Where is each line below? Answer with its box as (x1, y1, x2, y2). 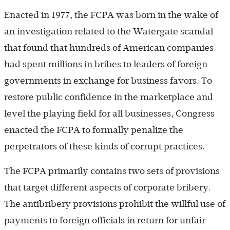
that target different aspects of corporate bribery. (4, 182, 211, 193)
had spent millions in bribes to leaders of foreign (4, 59, 207, 69)
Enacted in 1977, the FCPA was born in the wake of (4, 10, 218, 20)
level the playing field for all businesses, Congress (4, 108, 215, 119)
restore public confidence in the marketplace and (4, 92, 213, 102)
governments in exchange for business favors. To (4, 75, 212, 86)
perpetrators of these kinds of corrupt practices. (4, 141, 205, 151)
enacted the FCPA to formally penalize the (4, 125, 183, 135)
